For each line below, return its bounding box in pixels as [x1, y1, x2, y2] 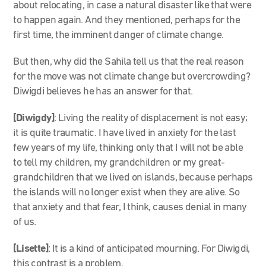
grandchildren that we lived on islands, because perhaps [13, 172, 253, 183]
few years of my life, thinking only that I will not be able [13, 142, 243, 154]
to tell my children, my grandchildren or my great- [13, 157, 225, 169]
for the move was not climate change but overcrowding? [13, 71, 251, 83]
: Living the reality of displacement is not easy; [54, 112, 248, 124]
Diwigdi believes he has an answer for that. [13, 85, 195, 97]
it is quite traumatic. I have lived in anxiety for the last [13, 127, 236, 139]
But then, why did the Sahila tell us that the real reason [13, 56, 244, 68]
